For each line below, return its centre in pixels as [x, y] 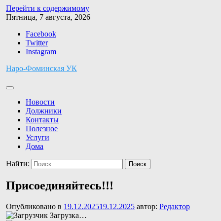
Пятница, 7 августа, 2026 [48, 17]
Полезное [42, 129]
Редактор [175, 206]
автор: [147, 206]
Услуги [37, 137]
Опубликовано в [35, 206]
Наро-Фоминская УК [41, 68]
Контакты [42, 120]
